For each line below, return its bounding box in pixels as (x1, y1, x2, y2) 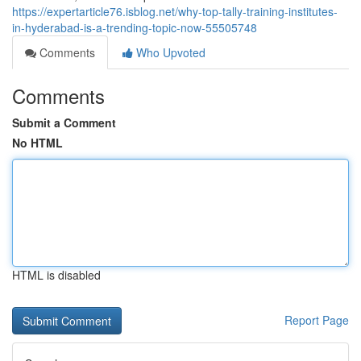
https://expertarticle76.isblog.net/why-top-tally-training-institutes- (12, 3, 338, 19)
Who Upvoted (133, 44, 205, 60)
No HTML (12, 135, 63, 151)
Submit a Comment (12, 114, 116, 131)
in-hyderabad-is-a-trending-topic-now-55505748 (12, 19, 257, 35)
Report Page (284, 312, 349, 328)
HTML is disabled (12, 267, 101, 283)
